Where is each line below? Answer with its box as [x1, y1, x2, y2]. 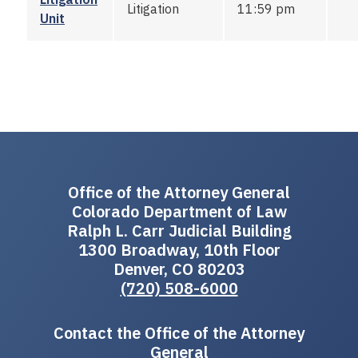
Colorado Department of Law [71, 200, 287, 222]
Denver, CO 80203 [113, 257, 245, 280]
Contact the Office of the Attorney [54, 321, 304, 344]
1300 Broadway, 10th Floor [78, 238, 280, 261]
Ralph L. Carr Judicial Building [66, 219, 292, 241]
